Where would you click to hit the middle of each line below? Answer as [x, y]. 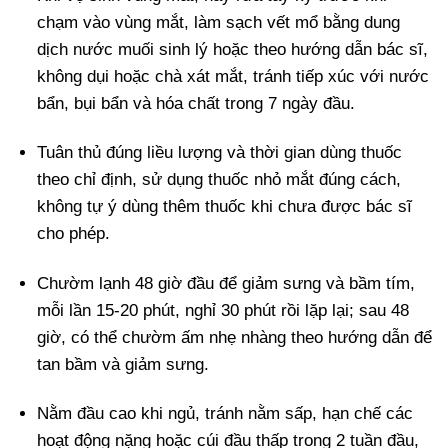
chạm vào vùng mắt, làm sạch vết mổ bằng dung [219, 23]
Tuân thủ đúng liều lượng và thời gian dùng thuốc [220, 153]
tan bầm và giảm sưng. [123, 364]
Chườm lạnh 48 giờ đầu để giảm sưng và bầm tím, [226, 283]
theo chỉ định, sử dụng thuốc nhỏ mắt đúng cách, [219, 180]
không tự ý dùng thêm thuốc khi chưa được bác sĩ [225, 207]
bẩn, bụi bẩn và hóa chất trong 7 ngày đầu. [196, 104]
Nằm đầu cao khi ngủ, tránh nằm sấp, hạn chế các [225, 413]
